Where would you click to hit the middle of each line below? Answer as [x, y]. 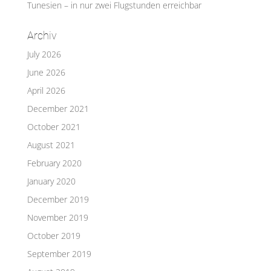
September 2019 [59, 254]
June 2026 [46, 73]
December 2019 [58, 200]
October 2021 [54, 127]
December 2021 [58, 109]
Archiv [42, 36]
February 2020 [54, 163]
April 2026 [46, 91]
